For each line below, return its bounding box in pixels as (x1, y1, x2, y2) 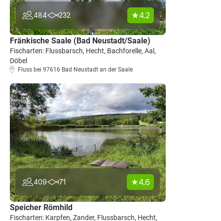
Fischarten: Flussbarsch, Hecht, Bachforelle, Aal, (10, 47, 156, 55)
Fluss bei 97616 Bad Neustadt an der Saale (18, 66, 133, 73)
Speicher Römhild (10, 203, 73, 212)
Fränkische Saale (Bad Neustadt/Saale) (10, 36, 150, 45)
